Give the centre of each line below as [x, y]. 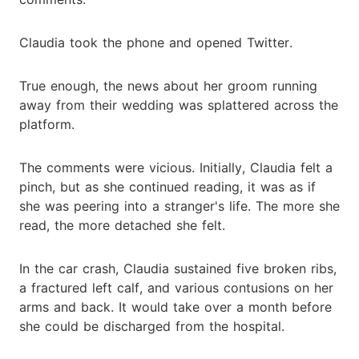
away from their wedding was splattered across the [179, 105]
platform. [47, 124]
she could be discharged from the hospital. [152, 326]
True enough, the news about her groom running [168, 85]
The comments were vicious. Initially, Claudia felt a [176, 167]
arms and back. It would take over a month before [175, 307]
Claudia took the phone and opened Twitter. [156, 42]
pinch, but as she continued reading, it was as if [167, 186]
